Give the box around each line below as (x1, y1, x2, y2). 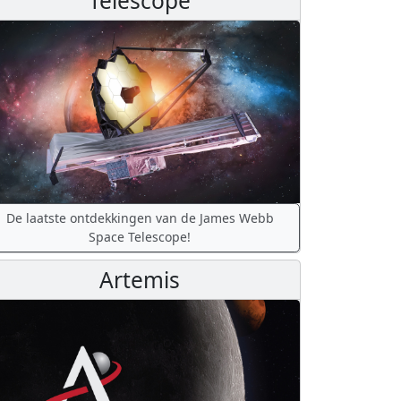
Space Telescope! (89, 228, 191, 246)
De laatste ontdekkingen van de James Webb (5, 209, 274, 227)
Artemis (99, 264, 180, 294)
